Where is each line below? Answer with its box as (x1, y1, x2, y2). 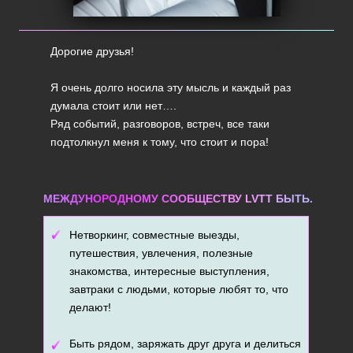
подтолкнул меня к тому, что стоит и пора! (50, 136, 269, 148)
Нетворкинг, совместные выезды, (69, 229, 240, 241)
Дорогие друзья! (50, 45, 134, 58)
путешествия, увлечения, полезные (69, 247, 253, 259)
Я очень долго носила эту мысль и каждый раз (50, 81, 291, 94)
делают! (69, 301, 111, 314)
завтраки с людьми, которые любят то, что (69, 283, 288, 295)
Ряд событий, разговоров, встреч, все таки (50, 117, 269, 130)
